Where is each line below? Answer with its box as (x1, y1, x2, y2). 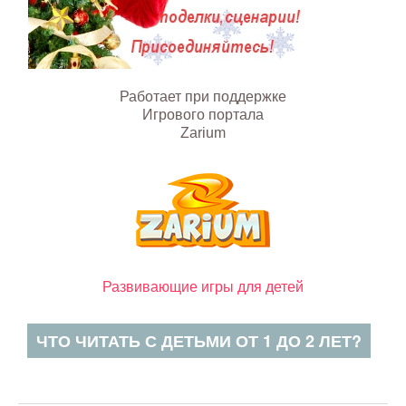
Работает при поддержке (120, 89, 286, 105)
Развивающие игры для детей (102, 279, 304, 295)
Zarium (180, 125, 226, 141)
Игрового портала (142, 107, 264, 123)
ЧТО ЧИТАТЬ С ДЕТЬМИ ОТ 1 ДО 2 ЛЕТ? (36, 329, 362, 353)
